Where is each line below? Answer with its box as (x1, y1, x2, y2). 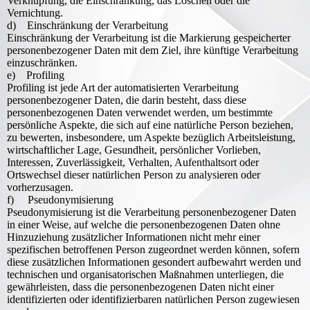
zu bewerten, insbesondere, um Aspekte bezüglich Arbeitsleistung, (7, 131, 295, 143)
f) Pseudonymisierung (7, 194, 113, 206)
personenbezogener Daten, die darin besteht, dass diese (7, 94, 246, 106)
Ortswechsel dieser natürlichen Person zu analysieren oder (7, 169, 260, 181)
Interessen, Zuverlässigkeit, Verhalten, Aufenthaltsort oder (7, 156, 259, 168)
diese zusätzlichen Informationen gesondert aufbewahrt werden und (7, 256, 301, 268)
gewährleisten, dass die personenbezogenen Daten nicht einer (7, 281, 274, 293)
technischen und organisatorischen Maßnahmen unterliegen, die (7, 268, 284, 280)
